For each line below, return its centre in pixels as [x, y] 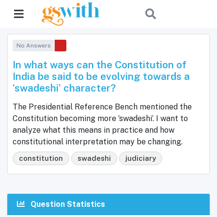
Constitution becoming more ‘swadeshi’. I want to [100, 118]
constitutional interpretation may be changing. [98, 142]
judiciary [141, 158]
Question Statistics [67, 204]
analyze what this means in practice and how [93, 130]
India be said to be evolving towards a [101, 76]
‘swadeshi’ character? [64, 88]
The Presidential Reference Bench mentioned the [102, 107]
